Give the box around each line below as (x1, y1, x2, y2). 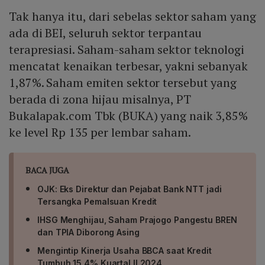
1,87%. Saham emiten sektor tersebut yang (9, 75, 237, 91)
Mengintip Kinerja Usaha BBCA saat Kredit (37, 245, 212, 256)
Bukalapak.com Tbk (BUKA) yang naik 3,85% (9, 108, 248, 124)
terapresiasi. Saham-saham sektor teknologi (9, 41, 244, 58)
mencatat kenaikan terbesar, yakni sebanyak (9, 58, 248, 75)
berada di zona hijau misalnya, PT (9, 91, 191, 108)
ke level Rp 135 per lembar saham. (9, 124, 191, 141)
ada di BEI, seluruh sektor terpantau (9, 25, 202, 41)
